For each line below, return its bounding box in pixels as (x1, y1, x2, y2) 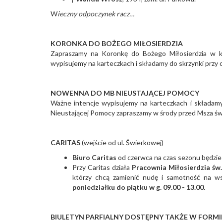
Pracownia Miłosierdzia (129, 163, 212, 171)
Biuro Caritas (72, 153, 118, 162)
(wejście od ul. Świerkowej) (82, 138, 164, 147)
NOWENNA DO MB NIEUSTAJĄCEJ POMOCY (51, 88, 199, 97)
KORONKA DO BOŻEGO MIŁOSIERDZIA (51, 39, 183, 48)
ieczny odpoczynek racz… (57, 9, 134, 18)
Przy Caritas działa (72, 163, 130, 171)
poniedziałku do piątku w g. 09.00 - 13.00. (72, 182, 207, 191)
